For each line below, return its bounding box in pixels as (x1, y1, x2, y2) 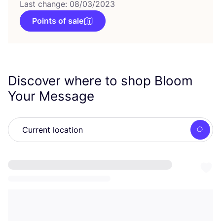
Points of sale (32, 16, 83, 26)
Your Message (8, 88, 98, 104)
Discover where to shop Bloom (8, 73, 193, 88)
